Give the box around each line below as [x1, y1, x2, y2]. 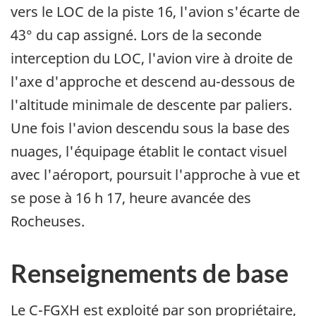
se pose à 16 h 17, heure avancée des [11, 188, 251, 208]
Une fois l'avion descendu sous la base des [11, 119, 290, 138]
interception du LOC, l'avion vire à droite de [11, 49, 293, 68]
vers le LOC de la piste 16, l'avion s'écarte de [11, 2, 300, 22]
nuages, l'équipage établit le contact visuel [11, 142, 287, 162]
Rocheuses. [11, 212, 85, 231]
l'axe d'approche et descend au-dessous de [11, 72, 295, 92]
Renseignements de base [11, 257, 288, 289]
